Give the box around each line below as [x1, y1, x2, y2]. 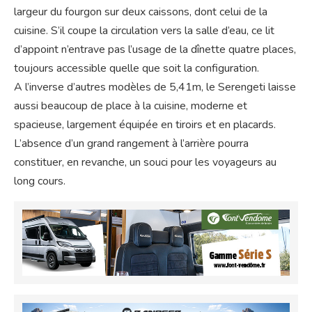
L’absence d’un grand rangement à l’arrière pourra [14, 135, 249, 151]
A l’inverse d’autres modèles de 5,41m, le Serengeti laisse [14, 79, 296, 95]
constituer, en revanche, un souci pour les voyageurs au [14, 154, 276, 170]
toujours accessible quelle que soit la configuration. [14, 60, 259, 76]
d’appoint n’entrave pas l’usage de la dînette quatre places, [14, 41, 296, 57]
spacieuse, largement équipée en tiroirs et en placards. [14, 116, 276, 132]
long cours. [14, 173, 65, 189]
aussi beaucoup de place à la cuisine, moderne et [14, 97, 247, 114]
